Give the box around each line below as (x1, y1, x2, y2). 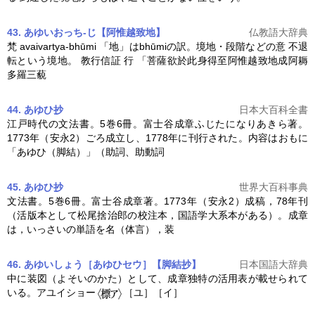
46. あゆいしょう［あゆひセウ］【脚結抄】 (7, 258, 201, 270)
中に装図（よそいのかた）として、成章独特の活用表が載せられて (7, 272, 308, 284)
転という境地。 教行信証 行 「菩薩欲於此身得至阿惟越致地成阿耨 (7, 54, 308, 66)
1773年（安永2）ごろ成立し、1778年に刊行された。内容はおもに (7, 131, 308, 143)
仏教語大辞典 (249, 26, 308, 38)
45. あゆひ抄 (7, 181, 63, 193)
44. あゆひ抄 (7, 103, 63, 115)
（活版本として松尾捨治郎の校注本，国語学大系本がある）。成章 (7, 209, 308, 221)
